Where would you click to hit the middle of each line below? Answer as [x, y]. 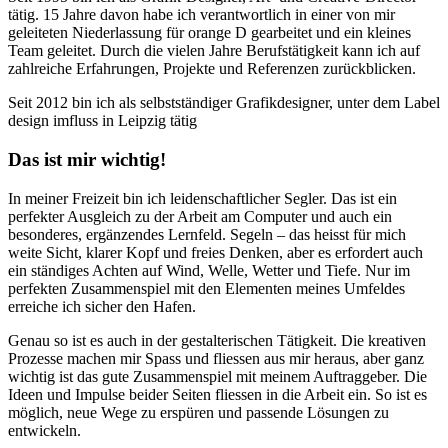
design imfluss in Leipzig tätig [102, 121]
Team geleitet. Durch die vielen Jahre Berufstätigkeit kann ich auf [214, 51]
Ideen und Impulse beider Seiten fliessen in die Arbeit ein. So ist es [217, 394]
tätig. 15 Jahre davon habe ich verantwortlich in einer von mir [201, 15]
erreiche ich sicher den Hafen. [102, 306]
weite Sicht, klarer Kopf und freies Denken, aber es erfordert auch [215, 252]
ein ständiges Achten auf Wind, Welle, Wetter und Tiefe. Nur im [209, 270]
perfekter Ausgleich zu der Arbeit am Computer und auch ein [200, 216]
